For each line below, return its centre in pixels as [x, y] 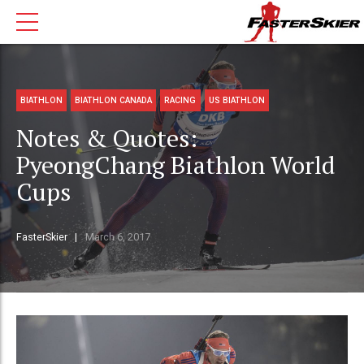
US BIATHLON [236, 100]
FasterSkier [42, 237]
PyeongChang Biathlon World [176, 165]
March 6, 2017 [117, 237]
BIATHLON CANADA [114, 100]
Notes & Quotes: [107, 139]
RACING [180, 100]
